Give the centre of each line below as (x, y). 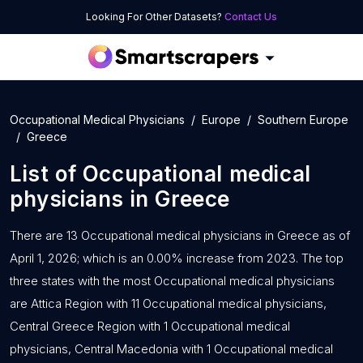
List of (46, 174)
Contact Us (251, 17)
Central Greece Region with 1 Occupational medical (150, 326)
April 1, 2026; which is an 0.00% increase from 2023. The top (177, 258)
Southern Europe (303, 120)
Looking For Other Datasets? (155, 17)
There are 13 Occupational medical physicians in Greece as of (180, 235)
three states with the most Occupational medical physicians (172, 281)
